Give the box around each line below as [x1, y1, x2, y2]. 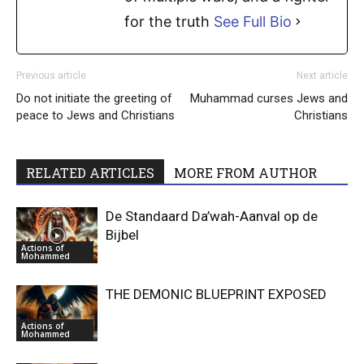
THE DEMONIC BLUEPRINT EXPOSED [106, 286, 327, 303]
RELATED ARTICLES [26, 164, 154, 182]
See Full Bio [214, 13, 292, 31]
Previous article [16, 70, 86, 82]
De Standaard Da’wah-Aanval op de [106, 208, 318, 225]
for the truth [124, 13, 214, 31]
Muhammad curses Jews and [190, 91, 348, 106]
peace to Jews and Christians [16, 108, 175, 123]
